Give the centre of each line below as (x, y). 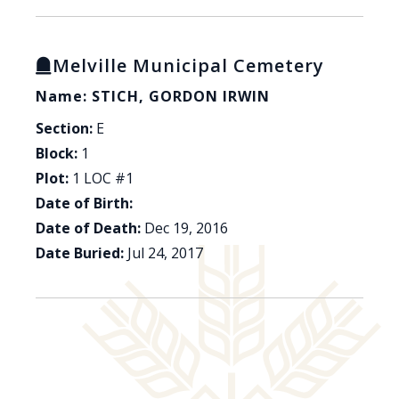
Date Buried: (80, 253)
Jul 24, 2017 (165, 253)
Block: (57, 154)
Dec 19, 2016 (186, 228)
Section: (64, 129)
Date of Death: (88, 228)
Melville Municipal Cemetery (188, 66)
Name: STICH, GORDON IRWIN (153, 97)
